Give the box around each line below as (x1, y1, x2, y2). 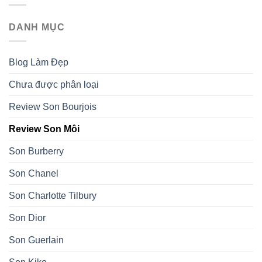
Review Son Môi (9, 124, 80, 135)
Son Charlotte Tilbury (9, 191, 96, 201)
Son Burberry (9, 146, 64, 157)
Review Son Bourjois (9, 102, 96, 112)
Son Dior (9, 213, 46, 223)
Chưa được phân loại (9, 80, 99, 90)
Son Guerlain (9, 235, 64, 246)
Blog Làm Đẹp (9, 57, 68, 68)
